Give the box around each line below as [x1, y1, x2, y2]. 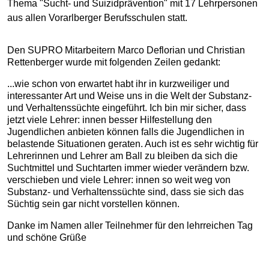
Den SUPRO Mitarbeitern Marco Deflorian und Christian [7, 45, 245, 55]
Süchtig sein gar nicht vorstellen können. [7, 199, 180, 209]
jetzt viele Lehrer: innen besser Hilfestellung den [7, 115, 212, 125]
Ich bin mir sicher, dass [150, 103, 246, 113]
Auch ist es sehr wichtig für [145, 139, 258, 149]
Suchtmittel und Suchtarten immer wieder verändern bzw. [7, 163, 249, 173]
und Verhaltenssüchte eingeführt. [7, 103, 150, 113]
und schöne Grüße [7, 232, 86, 243]
